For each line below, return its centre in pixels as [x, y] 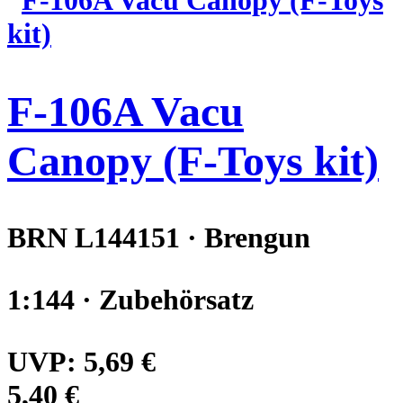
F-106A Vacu [125, 111]
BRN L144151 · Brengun [159, 237]
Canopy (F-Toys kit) [193, 160]
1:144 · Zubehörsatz [130, 299]
